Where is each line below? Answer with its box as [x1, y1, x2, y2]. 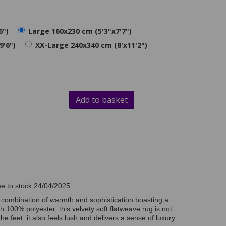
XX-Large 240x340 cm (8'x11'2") [35, 40, 147, 50]
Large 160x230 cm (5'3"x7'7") [28, 26, 132, 36]
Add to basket [75, 94, 128, 106]
